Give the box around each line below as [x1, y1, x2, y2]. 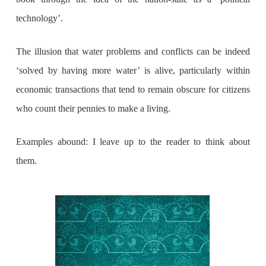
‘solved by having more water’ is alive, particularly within [15, 65, 251, 76]
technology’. [15, 13, 63, 24]
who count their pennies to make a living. [15, 103, 170, 114]
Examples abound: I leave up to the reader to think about [15, 137, 251, 147]
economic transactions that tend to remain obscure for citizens [15, 84, 251, 95]
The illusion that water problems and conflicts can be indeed [15, 46, 251, 57]
